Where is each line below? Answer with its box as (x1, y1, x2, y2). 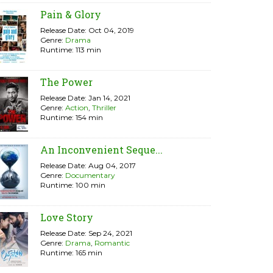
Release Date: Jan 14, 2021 (40, 93, 130, 102)
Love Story (40, 211, 93, 224)
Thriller (92, 103, 116, 112)
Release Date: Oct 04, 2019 (40, 26, 134, 35)
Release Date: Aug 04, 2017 (40, 161, 136, 170)
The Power (40, 76, 93, 88)
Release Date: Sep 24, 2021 (40, 229, 132, 238)
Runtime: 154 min (40, 113, 103, 122)
